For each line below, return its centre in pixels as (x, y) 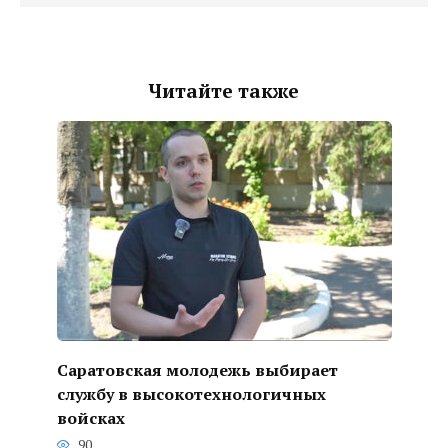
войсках (90, 417)
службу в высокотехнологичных (191, 393)
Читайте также (224, 91)
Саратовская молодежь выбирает (197, 369)
